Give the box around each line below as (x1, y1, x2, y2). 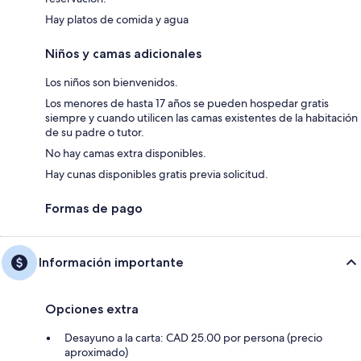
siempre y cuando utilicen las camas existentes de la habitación (45, 110, 358, 125)
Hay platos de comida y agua (45, 11, 189, 27)
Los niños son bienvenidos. (45, 74, 178, 89)
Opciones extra (45, 301, 139, 317)
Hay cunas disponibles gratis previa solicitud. (45, 166, 268, 181)
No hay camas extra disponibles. (45, 145, 206, 160)
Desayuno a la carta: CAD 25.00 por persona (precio (64, 330, 322, 345)
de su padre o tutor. (45, 124, 144, 139)
